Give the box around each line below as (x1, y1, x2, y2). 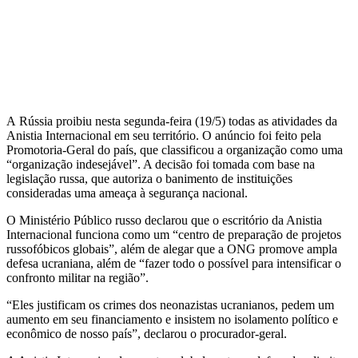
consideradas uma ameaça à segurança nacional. (6, 186, 248, 201)
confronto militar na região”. (6, 271, 149, 285)
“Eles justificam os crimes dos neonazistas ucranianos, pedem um (6, 298, 334, 312)
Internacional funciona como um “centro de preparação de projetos (6, 228, 341, 242)
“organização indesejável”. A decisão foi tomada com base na (6, 157, 315, 172)
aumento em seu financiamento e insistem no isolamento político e (6, 312, 338, 327)
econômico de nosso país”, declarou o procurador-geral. (6, 327, 287, 341)
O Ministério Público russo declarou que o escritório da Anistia (6, 213, 322, 228)
